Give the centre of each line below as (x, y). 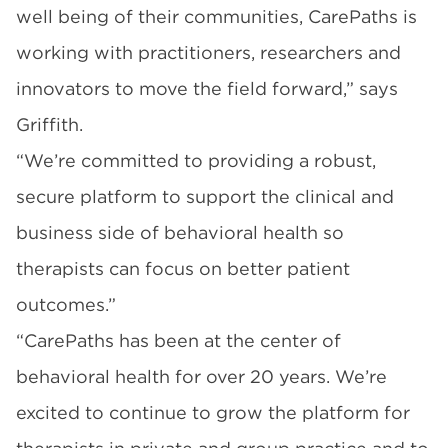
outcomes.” (66, 304)
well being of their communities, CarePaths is (216, 16)
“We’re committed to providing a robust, (196, 160)
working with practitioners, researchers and (208, 52)
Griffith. (49, 124)
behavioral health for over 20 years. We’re (201, 376)
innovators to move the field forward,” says (207, 88)
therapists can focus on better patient (183, 268)
